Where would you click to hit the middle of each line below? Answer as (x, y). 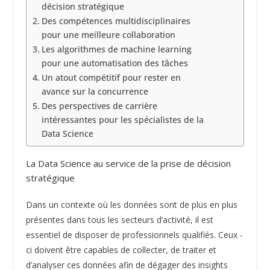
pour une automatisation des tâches (115, 63)
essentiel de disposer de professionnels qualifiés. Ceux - (134, 235)
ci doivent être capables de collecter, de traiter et (121, 250)
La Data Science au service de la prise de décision (128, 164)
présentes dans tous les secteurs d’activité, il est (119, 220)
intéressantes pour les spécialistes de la (122, 119)
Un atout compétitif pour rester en (111, 77)
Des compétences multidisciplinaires (116, 20)
